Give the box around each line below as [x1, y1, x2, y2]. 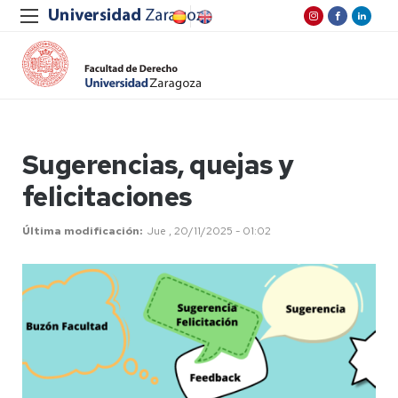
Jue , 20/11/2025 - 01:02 [147, 224, 271, 238]
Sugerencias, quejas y [22, 147, 294, 182]
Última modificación [22, 224, 139, 238]
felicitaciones [22, 179, 193, 214]
